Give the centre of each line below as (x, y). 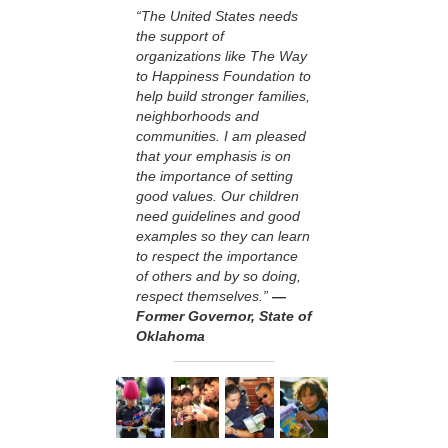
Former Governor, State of (224, 316)
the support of (180, 36)
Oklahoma (170, 336)
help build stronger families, (223, 96)
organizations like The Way (221, 56)
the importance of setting (214, 176)
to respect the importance (217, 256)
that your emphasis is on (213, 156)
